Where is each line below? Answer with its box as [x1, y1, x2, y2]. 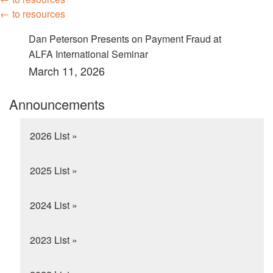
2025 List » [29, 163, 77, 178]
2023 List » [29, 233, 77, 247]
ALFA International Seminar [29, 46, 148, 61]
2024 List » [29, 198, 77, 213]
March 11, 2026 [29, 63, 114, 79]
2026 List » [29, 129, 77, 143]
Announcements [9, 94, 105, 114]
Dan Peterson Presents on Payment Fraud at [29, 31, 221, 46]
